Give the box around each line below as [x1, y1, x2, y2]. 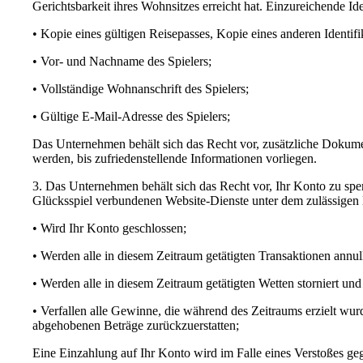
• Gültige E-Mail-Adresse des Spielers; [32, 109, 230, 123]
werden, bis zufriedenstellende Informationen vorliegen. [32, 151, 317, 165]
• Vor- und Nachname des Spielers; [32, 53, 211, 68]
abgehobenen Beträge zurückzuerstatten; [32, 318, 239, 332]
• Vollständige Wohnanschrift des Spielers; [32, 81, 249, 96]
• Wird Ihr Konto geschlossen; [32, 220, 186, 235]
